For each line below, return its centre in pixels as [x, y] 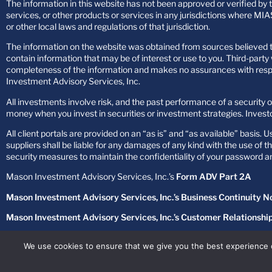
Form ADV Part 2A [214, 177]
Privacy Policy [209, 237]
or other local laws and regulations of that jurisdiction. [108, 26]
